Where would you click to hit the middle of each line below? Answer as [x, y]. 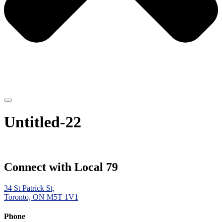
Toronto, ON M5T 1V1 [41, 197]
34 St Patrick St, [29, 188]
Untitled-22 [43, 122]
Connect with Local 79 [61, 167]
